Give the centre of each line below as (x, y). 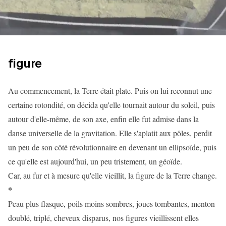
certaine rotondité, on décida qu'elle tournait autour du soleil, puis (111, 105)
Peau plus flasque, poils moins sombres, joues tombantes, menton (111, 204)
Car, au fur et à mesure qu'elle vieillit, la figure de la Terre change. (112, 175)
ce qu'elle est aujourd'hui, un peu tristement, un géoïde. (95, 161)
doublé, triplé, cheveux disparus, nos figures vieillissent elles (103, 218)
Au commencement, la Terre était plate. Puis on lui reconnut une (110, 91)
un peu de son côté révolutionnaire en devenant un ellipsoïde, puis (112, 147)
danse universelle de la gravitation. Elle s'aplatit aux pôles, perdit (110, 133)
